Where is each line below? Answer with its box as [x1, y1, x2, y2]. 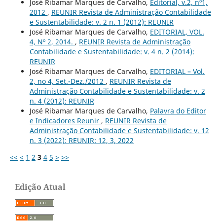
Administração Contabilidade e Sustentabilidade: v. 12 [29, 126, 209, 136]
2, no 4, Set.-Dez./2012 [29, 76, 106, 86]
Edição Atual [15, 182, 66, 193]
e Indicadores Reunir [29, 116, 101, 126]
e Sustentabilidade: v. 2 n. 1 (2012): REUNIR [29, 17, 174, 27]
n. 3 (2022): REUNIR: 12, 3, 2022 [29, 136, 134, 146]
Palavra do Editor [149, 106, 206, 116]
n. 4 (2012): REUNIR [29, 96, 94, 106]
